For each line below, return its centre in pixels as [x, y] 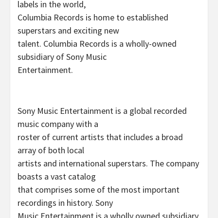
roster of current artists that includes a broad [100, 137]
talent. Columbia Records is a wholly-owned [97, 43]
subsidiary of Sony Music [62, 56]
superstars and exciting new [68, 30]
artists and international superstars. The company [108, 163]
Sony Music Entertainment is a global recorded [102, 110]
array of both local [51, 150]
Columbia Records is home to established [93, 17]
